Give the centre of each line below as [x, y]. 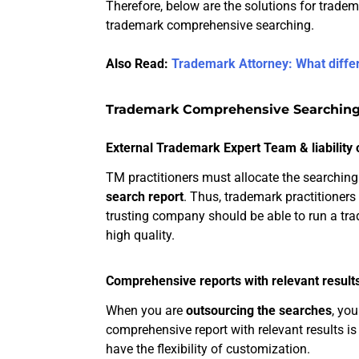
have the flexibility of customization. [208, 349]
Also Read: [139, 64]
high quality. [140, 236]
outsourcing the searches [259, 311]
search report [145, 197]
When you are [146, 311]
